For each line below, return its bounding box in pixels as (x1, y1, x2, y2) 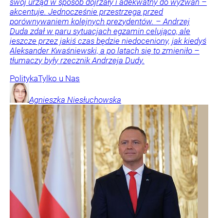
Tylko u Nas (38, 73, 80, 83)
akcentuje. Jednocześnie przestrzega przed (10, 6, 163, 17)
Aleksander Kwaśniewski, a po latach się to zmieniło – (10, 45, 200, 55)
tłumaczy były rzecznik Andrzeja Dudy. (10, 55, 145, 65)
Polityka (10, 73, 38, 83)
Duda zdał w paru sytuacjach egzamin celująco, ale (10, 26, 190, 36)
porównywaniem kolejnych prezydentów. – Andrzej (10, 16, 190, 26)
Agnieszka (29, 94, 65, 105)
